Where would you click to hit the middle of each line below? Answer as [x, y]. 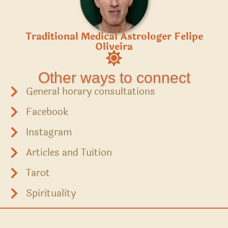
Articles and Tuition [69, 153]
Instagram [49, 132]
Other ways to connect [114, 77]
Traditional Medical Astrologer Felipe [114, 37]
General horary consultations [91, 92]
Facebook [47, 112]
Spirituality [51, 193]
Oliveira [114, 47]
